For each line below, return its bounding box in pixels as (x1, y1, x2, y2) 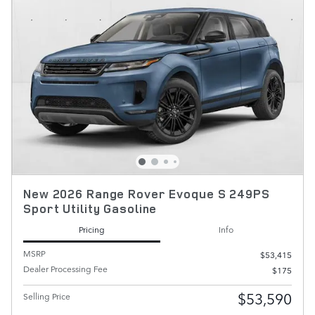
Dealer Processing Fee (23, 262, 108, 276)
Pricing (79, 222, 105, 236)
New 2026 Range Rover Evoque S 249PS (23, 186, 270, 202)
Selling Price (23, 290, 70, 303)
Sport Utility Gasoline (23, 200, 157, 217)
